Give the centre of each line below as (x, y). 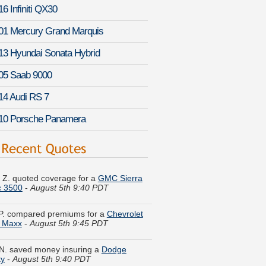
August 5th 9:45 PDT (69, 200)
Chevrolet (125, 190)
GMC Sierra (120, 155)
